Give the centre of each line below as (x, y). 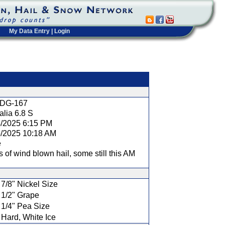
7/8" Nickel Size (29, 184)
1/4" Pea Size (25, 206)
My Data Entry (29, 31)
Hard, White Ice (28, 217)
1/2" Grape (20, 195)
